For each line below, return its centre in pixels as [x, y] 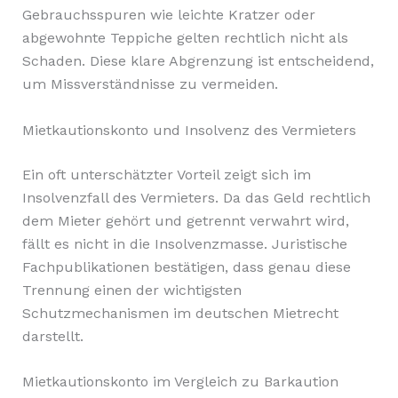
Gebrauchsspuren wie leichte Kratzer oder [168, 15]
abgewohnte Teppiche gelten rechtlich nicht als [185, 38]
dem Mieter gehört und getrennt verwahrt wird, [185, 220]
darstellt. [52, 336]
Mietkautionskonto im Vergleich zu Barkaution [180, 382]
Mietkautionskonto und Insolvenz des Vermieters [189, 130]
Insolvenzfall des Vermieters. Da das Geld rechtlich [196, 197]
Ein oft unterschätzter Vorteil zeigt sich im [166, 174]
